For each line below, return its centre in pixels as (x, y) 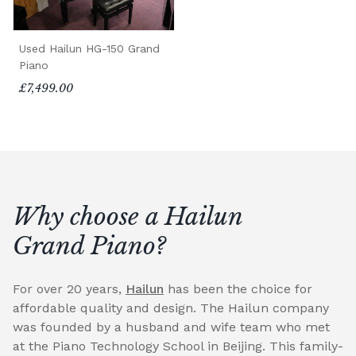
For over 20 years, (69, 289)
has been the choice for (238, 289)
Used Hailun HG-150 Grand (89, 49)
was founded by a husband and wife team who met (171, 327)
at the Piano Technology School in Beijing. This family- (178, 346)
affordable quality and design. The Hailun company (171, 308)
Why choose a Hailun (128, 217)
